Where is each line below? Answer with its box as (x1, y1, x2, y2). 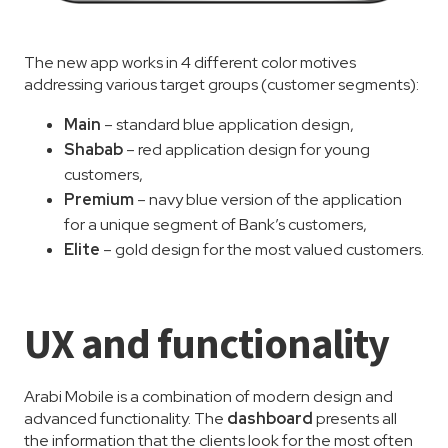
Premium (64, 189, 137, 211)
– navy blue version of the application (137, 189, 402, 211)
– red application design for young (126, 139, 370, 161)
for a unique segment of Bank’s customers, (64, 214, 367, 236)
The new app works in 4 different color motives (24, 52, 356, 74)
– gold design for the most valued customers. (103, 239, 424, 261)
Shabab (64, 139, 126, 161)
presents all (316, 408, 397, 430)
